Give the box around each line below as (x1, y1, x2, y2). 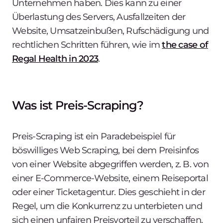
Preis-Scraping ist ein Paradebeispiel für (12, 130, 176, 142)
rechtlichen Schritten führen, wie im (12, 39, 162, 50)
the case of (162, 39, 208, 50)
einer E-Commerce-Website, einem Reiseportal (12, 172, 208, 184)
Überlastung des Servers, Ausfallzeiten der (12, 11, 186, 22)
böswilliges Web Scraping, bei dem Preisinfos (12, 144, 199, 156)
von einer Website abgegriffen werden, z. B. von (12, 158, 209, 170)
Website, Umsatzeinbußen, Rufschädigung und (12, 25, 209, 36)
